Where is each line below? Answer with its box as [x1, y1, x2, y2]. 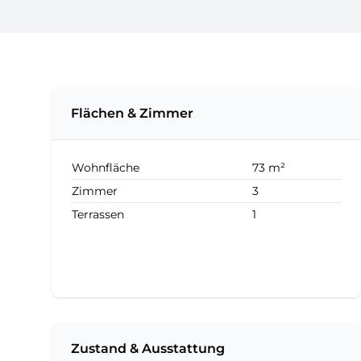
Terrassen [72, 207, 124, 222]
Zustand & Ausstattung [71, 341, 225, 356]
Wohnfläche [72, 160, 139, 175]
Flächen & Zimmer [71, 106, 193, 121]
